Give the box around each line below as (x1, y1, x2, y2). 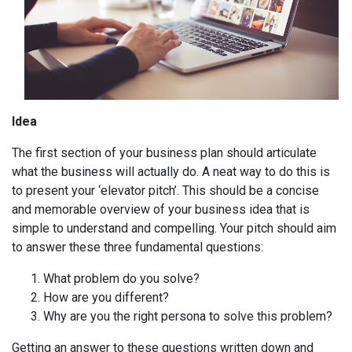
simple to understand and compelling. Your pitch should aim (12, 221, 336, 236)
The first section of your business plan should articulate (12, 145, 317, 160)
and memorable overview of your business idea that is (12, 202, 310, 217)
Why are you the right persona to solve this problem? (43, 309, 335, 324)
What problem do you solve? (43, 271, 200, 286)
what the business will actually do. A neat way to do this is (12, 164, 330, 179)
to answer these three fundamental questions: (12, 240, 263, 255)
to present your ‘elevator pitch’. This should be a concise (12, 183, 319, 198)
